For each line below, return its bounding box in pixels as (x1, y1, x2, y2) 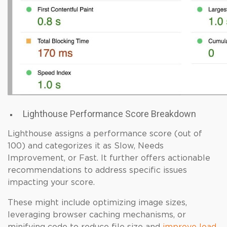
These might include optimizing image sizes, (8, 199, 187, 207)
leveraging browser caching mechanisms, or (8, 211, 186, 219)
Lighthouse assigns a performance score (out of (8, 130, 202, 138)
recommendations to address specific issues (8, 166, 187, 174)
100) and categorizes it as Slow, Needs (8, 142, 164, 150)
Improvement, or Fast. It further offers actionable (8, 154, 210, 162)
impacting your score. (8, 178, 95, 186)
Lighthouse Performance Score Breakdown (23, 108, 196, 119)
